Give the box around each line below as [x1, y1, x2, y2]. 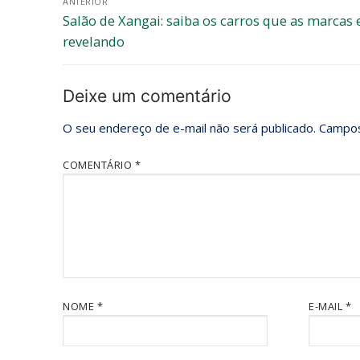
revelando [63, 31, 125, 51]
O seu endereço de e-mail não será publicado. [63, 120, 316, 137]
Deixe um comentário [63, 84, 231, 106]
